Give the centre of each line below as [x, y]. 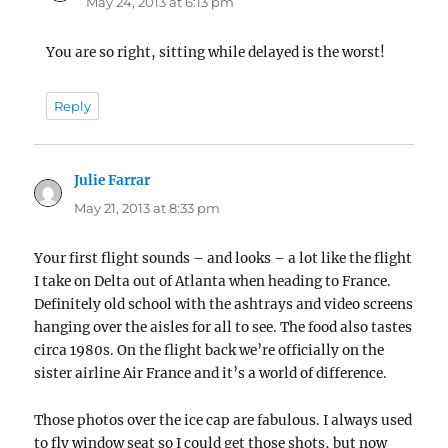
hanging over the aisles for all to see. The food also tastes [223, 327]
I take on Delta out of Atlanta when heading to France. [213, 281]
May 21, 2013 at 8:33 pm [147, 207]
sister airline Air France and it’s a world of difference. [211, 373]
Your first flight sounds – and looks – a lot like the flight [223, 258]
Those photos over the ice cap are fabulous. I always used [223, 420]
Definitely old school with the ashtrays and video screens [224, 304]
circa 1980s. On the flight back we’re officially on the [209, 350]
